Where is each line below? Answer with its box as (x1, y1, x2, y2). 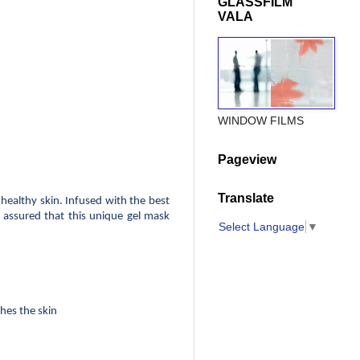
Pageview (218, 153, 276, 167)
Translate (218, 191, 274, 206)
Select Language (219, 219, 305, 233)
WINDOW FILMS (218, 114, 304, 128)
